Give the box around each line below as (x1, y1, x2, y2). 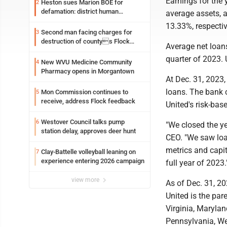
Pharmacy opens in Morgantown (41, 67, 134, 75)
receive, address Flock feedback (41, 97, 135, 105)
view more (71, 176, 101, 183)
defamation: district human (41, 8, 119, 15)
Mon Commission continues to (41, 88, 128, 96)
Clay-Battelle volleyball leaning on (41, 148, 136, 156)
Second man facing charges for (41, 28, 132, 36)
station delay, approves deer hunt (41, 127, 136, 135)
